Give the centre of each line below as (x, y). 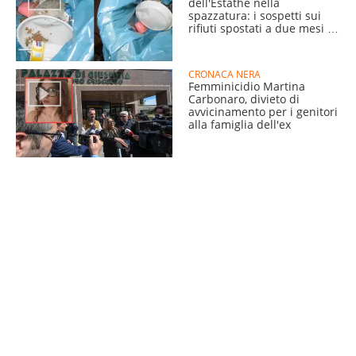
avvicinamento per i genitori (263, 112)
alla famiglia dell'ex (240, 125)
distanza (211, 41)
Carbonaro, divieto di (244, 99)
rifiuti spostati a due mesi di (263, 29)
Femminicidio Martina (247, 87)
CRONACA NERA (224, 75)
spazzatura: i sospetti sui (255, 16)
